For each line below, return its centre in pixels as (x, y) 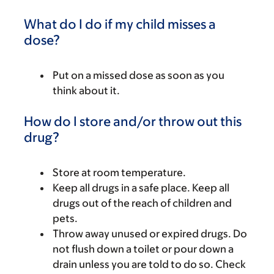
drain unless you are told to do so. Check (149, 264)
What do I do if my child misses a (120, 24)
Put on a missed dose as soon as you (139, 75)
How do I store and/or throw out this (133, 121)
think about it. (86, 90)
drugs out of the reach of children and (142, 203)
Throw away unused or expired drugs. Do (150, 233)
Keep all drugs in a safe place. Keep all (141, 187)
